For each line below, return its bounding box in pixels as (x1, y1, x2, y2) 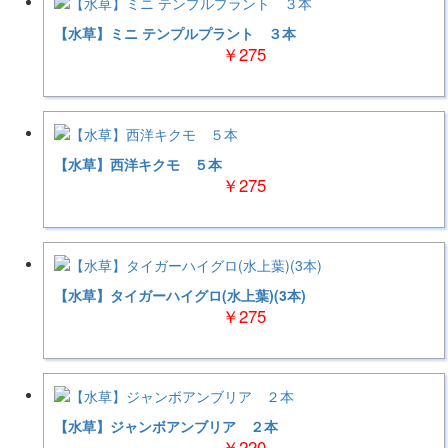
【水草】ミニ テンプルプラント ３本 (53, 23, 296, 44)
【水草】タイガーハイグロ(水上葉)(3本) (53, 285, 306, 306)
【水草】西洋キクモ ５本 (53, 154, 222, 175)
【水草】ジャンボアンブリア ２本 (53, 416, 278, 437)
